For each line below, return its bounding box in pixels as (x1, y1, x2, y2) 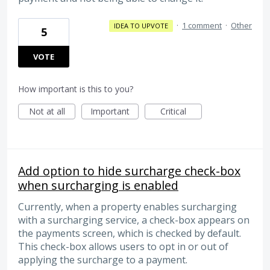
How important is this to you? (18, 83, 133, 95)
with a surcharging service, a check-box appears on (18, 213, 250, 227)
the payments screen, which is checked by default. (18, 227, 241, 240)
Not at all (28, 105, 65, 118)
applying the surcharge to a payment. (18, 253, 187, 267)
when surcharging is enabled (18, 177, 178, 194)
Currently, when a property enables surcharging (18, 200, 237, 214)
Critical (160, 105, 186, 118)
